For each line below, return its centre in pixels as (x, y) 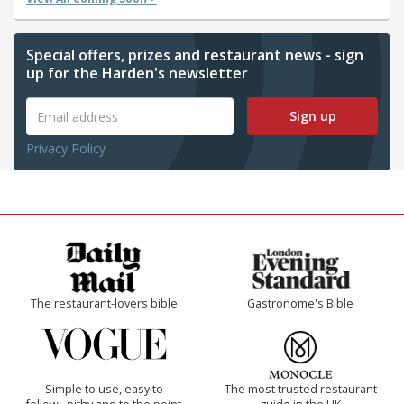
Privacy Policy (66, 149)
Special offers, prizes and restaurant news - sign (195, 55)
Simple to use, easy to (104, 390)
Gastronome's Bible (300, 304)
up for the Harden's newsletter (137, 73)
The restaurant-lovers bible (104, 304)
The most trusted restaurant (300, 390)
